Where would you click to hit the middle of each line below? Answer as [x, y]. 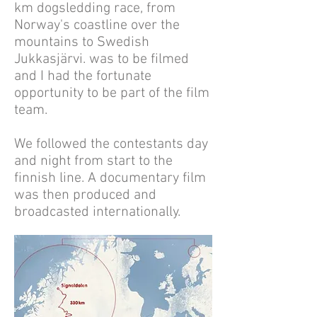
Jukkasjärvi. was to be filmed [102, 59]
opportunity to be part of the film [112, 93]
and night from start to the [93, 161]
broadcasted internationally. [97, 212]
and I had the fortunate [83, 76]
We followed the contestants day [111, 144]
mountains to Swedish [82, 42]
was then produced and [85, 195]
